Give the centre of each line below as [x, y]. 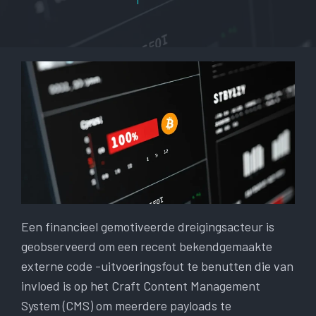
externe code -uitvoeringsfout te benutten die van [157, 266]
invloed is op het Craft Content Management [141, 286]
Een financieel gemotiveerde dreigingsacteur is [148, 227]
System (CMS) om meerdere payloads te [126, 306]
